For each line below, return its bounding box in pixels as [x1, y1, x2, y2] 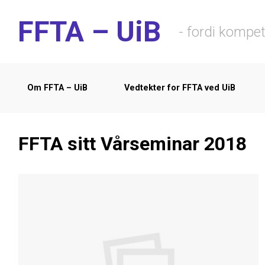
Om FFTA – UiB [27, 83, 88, 93]
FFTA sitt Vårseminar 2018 [18, 132, 247, 155]
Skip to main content [14, 9, 104, 21]
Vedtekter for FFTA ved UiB [124, 83, 235, 93]
